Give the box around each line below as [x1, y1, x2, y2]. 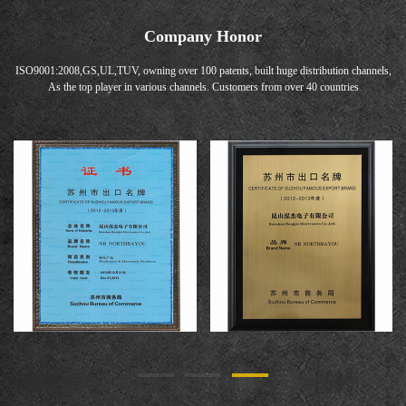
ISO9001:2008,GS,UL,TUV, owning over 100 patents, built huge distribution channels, [14, 63, 391, 77]
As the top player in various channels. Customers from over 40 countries [47, 80, 359, 93]
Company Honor [144, 27, 262, 45]
